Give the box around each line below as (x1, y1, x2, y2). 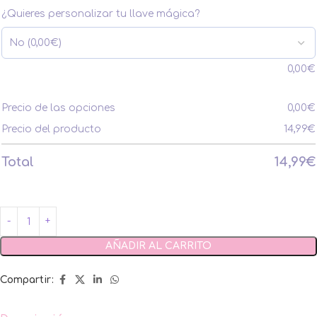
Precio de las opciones (1, 103, 115, 114)
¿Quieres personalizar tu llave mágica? (1, 8, 200, 20)
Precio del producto (1, 124, 101, 135)
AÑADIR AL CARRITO (105, 241, 212, 252)
